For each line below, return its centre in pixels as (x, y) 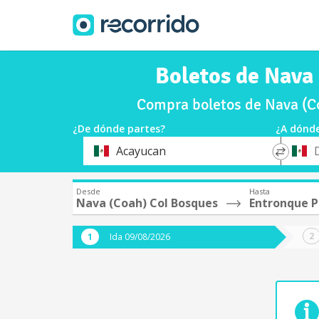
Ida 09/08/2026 (140, 237)
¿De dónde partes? (119, 129)
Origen (100, 157)
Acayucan (141, 151)
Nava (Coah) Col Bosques (147, 203)
